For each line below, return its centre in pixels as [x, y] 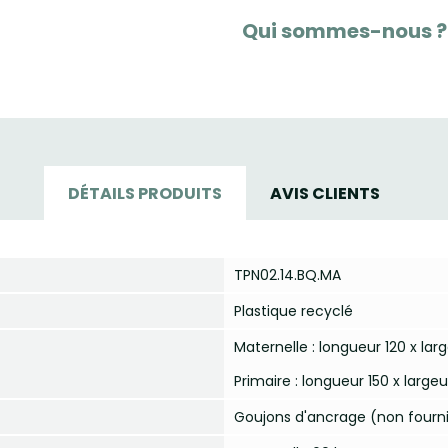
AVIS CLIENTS [325, 193]
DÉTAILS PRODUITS [145, 193]
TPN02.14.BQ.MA [287, 275]
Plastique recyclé [293, 311]
